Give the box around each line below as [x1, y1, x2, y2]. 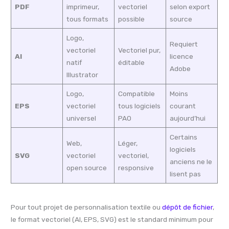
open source [66, 163, 107, 172]
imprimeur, [66, 2, 99, 11]
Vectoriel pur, [118, 45, 161, 54]
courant [169, 101, 196, 110]
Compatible [118, 89, 155, 98]
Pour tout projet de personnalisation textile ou [11, 202, 163, 211]
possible [118, 14, 145, 23]
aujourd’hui [169, 113, 205, 122]
